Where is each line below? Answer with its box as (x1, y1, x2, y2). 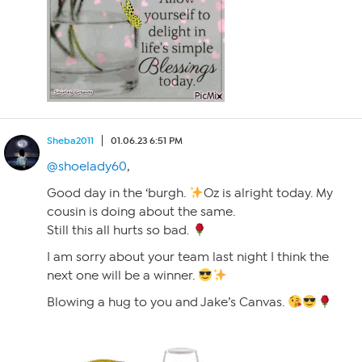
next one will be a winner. (47, 268, 198, 283)
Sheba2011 (47, 135, 94, 146)
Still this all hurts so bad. (47, 223, 192, 238)
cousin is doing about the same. (47, 204, 235, 219)
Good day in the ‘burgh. (47, 186, 189, 200)
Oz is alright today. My (204, 186, 334, 200)
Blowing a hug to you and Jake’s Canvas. (47, 295, 288, 309)
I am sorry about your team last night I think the (47, 250, 329, 264)
